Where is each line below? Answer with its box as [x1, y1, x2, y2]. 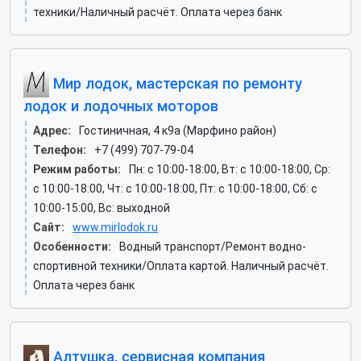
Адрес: [33, 124, 71, 137]
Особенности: [33, 240, 111, 253]
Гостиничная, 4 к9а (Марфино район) [79, 124, 276, 137]
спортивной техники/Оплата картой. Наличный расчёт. [33, 259, 329, 272]
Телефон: [33, 143, 86, 156]
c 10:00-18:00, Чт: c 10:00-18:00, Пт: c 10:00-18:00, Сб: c [33, 182, 317, 195]
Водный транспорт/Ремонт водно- [119, 240, 306, 253]
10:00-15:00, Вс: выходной [33, 201, 170, 214]
